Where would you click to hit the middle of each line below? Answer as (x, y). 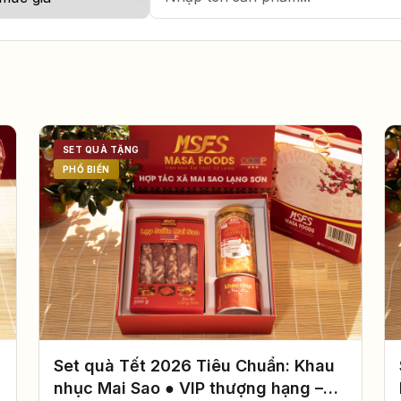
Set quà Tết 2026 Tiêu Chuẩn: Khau (194, 366)
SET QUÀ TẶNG (101, 149)
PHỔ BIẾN (86, 169)
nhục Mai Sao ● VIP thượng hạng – (188, 388)
